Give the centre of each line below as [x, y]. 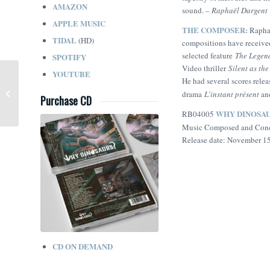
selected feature [209, 56]
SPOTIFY [69, 57]
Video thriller [205, 68]
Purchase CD [66, 100]
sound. [194, 11]
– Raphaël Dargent [237, 11]
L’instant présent [233, 94]
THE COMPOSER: [216, 30]
